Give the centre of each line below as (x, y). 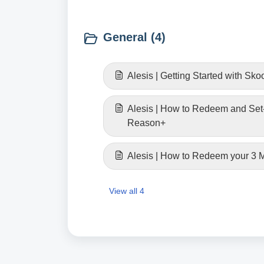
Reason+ (146, 123)
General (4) (134, 37)
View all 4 (127, 191)
